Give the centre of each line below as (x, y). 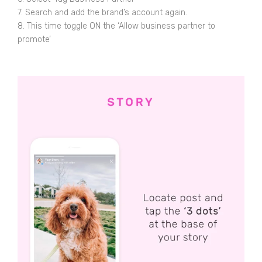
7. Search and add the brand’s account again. (102, 12)
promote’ (34, 39)
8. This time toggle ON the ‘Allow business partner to (116, 26)
